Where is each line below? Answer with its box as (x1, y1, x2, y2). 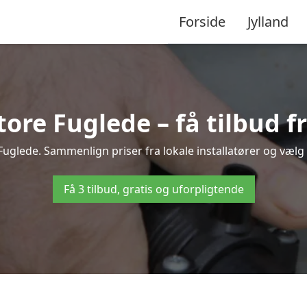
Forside (179, 12, 225, 31)
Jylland (247, 12, 288, 31)
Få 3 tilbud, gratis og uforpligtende (63, 182, 244, 197)
